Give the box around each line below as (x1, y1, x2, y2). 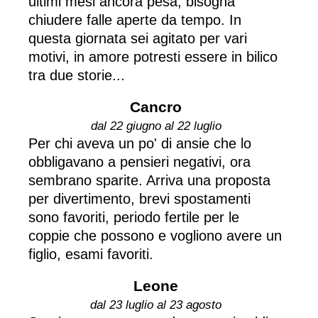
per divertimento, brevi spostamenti (28, 190, 251, 207)
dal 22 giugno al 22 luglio (90, 119, 221, 133)
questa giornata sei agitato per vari (28, 30, 247, 46)
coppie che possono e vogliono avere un (28, 227, 282, 243)
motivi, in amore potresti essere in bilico (28, 48, 278, 65)
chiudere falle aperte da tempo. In (28, 11, 241, 28)
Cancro (130, 98, 182, 115)
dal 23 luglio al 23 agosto (90, 297, 221, 312)
